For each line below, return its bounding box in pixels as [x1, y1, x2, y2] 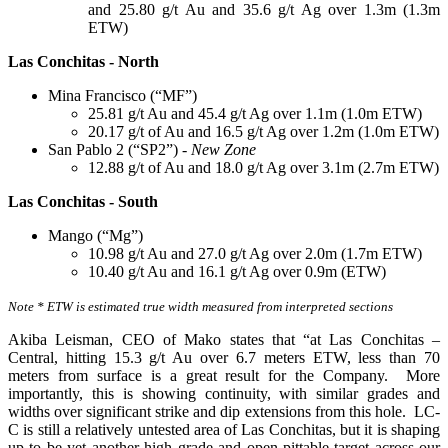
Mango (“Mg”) [48, 227, 143, 245]
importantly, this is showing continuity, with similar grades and [8, 385, 440, 403]
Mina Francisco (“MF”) [48, 87, 197, 105]
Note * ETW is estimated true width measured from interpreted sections [8, 299, 393, 315]
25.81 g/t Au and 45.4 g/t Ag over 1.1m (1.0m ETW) [88, 105, 422, 123]
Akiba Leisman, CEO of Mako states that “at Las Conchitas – [8, 331, 440, 349]
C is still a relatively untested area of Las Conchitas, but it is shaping [8, 421, 440, 439]
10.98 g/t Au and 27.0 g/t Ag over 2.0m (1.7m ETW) [88, 245, 422, 263]
